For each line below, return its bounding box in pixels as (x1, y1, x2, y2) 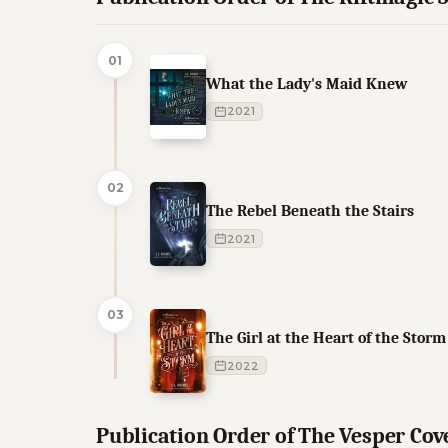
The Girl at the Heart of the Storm (206, 328, 446, 348)
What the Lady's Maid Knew (206, 73, 407, 93)
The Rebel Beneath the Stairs (206, 201, 414, 221)
